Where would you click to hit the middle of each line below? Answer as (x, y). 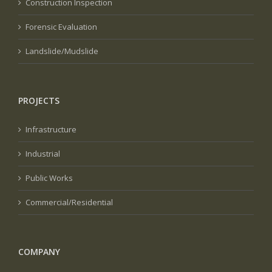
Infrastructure (51, 129)
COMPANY (39, 252)
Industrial (43, 154)
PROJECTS (39, 100)
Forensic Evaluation (61, 27)
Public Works (49, 178)
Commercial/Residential (69, 202)
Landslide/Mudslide (62, 51)
